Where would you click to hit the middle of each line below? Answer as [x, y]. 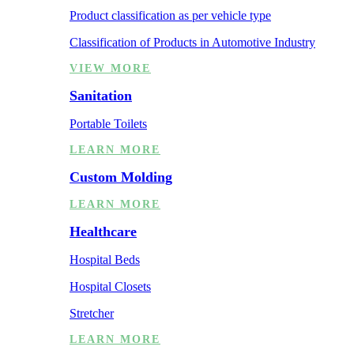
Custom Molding [121, 177]
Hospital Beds [105, 259]
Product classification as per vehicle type [170, 15]
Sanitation [101, 95]
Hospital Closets [110, 286]
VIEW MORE [110, 68]
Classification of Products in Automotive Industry [192, 42]
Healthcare [103, 231]
